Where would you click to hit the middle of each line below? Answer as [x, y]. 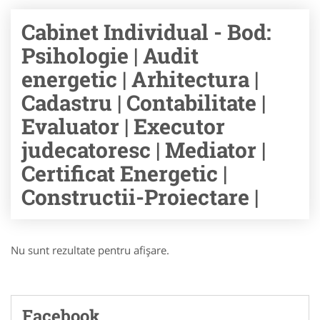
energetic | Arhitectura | [140, 79]
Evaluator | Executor [123, 126]
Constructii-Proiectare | [140, 197]
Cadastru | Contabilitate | [144, 102]
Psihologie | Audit [110, 55]
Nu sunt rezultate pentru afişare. [90, 250]
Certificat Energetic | [124, 173]
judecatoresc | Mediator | [144, 150]
